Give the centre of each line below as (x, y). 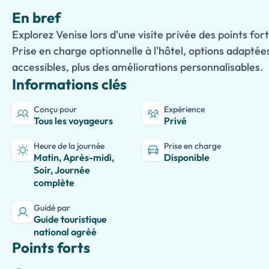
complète (54, 183)
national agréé (65, 232)
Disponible (187, 157)
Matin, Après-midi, (74, 157)
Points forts (51, 247)
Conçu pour (55, 109)
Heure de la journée (69, 146)
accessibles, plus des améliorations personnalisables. (138, 67)
